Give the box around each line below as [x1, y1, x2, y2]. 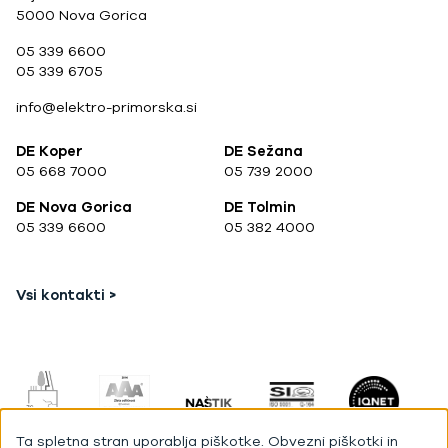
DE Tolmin [224, 197, 296, 217]
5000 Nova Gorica [16, 5, 147, 25]
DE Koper [16, 141, 83, 161]
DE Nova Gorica [16, 197, 132, 217]
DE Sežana [224, 141, 303, 161]
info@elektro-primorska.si [16, 97, 197, 117]
